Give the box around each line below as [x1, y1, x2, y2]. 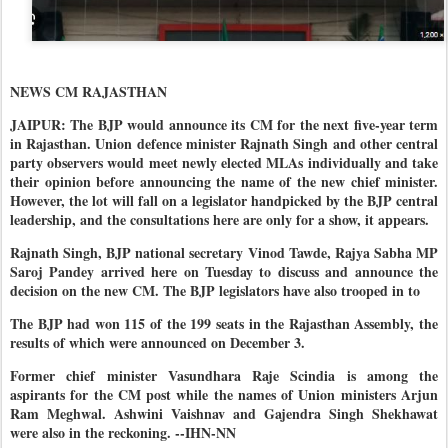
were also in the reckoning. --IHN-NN [10, 421, 236, 443]
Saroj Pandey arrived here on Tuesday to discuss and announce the [10, 260, 438, 282]
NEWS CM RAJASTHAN [10, 80, 167, 102]
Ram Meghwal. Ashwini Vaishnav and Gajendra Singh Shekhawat [10, 402, 438, 424]
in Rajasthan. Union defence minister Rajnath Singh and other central [10, 132, 438, 154]
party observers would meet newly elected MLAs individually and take [10, 151, 438, 173]
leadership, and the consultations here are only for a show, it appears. [10, 208, 429, 230]
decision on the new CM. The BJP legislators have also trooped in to [10, 279, 425, 301]
